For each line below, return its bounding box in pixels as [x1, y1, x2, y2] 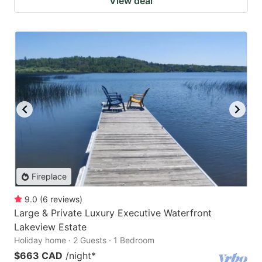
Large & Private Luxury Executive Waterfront [14, 207, 212, 219]
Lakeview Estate [14, 221, 87, 233]
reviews [50, 194, 80, 205]
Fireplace [32, 171, 67, 182]
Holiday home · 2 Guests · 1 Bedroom [14, 235, 154, 246]
